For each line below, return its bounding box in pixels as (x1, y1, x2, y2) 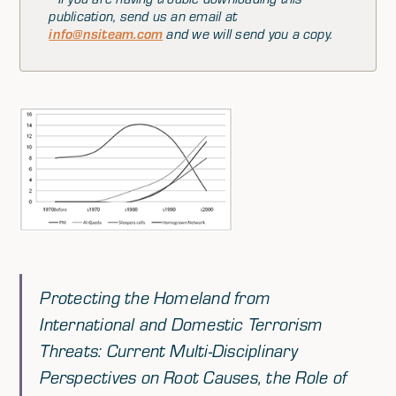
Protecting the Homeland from (40, 286, 271, 308)
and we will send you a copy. (163, 25, 333, 42)
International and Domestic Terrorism (40, 313, 324, 335)
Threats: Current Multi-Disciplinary (40, 339, 298, 362)
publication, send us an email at (49, 7, 238, 25)
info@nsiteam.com (49, 25, 164, 42)
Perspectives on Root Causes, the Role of (40, 366, 346, 388)
